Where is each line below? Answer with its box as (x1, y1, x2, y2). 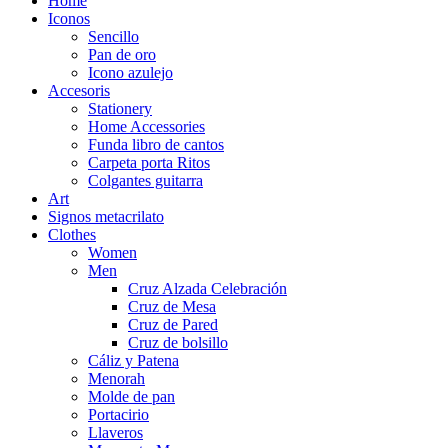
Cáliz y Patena (88, 352, 179, 369)
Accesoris (48, 82, 110, 99)
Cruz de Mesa (128, 298, 216, 315)
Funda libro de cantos (88, 136, 224, 153)
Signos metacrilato (48, 208, 164, 225)
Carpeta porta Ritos (88, 154, 210, 171)
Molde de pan (88, 388, 175, 405)
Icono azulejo (88, 64, 173, 81)
